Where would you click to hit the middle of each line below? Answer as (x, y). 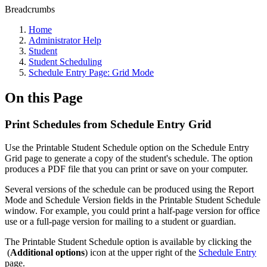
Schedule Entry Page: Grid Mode (91, 72)
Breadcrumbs (30, 9)
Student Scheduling (65, 62)
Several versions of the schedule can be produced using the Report (129, 189)
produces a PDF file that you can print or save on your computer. (126, 169)
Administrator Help (65, 40)
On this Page (44, 97)
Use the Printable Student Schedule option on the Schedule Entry (127, 147)
